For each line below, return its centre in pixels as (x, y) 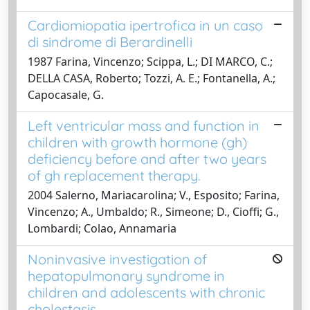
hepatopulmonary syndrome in (126, 275)
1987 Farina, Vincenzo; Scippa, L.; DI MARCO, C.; (150, 61)
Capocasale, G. (66, 94)
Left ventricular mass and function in (144, 125)
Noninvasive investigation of (117, 259)
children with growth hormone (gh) (137, 142)
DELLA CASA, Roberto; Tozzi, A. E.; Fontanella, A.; (152, 78)
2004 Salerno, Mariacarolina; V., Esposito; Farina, (154, 195)
